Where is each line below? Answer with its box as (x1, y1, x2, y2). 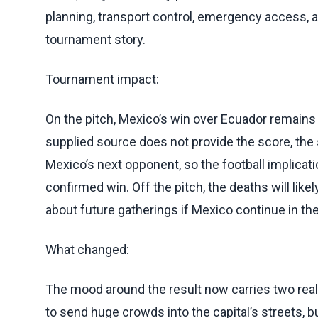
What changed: (45, 241, 129, 257)
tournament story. (45, 31, 146, 47)
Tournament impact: (45, 71, 159, 87)
